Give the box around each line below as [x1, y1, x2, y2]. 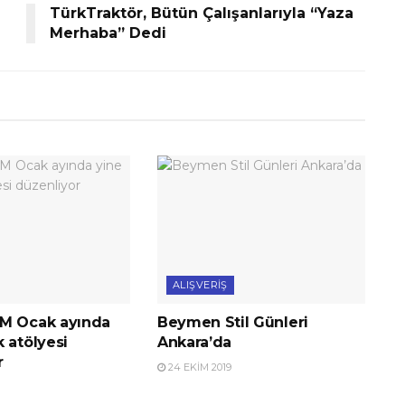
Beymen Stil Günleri [156, 314, 308, 332]
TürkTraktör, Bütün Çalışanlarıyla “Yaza [50, 4, 353, 22]
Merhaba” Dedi [50, 24, 166, 42]
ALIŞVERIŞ [172, 278, 228, 292]
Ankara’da [156, 334, 232, 352]
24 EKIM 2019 [165, 361, 231, 374]
